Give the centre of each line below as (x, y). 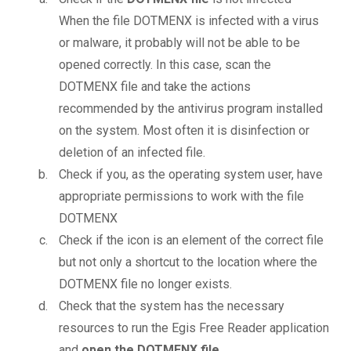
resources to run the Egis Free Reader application (194, 328)
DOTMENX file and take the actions (155, 87)
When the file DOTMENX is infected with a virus (189, 21)
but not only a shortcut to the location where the (188, 262)
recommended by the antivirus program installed (191, 109)
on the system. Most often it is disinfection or (184, 131)
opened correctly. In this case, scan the (165, 65)
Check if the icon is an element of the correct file (191, 241)
